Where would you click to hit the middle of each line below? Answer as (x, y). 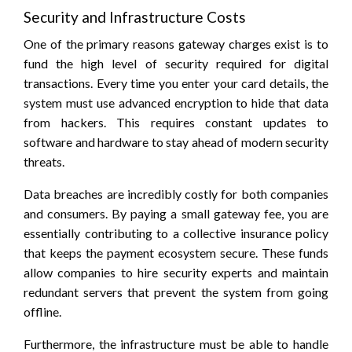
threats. (44, 161)
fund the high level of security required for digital (176, 63)
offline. (42, 311)
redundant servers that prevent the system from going (176, 291)
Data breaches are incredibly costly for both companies (176, 193)
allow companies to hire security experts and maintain (176, 272)
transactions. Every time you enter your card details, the (176, 82)
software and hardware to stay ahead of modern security (176, 141)
